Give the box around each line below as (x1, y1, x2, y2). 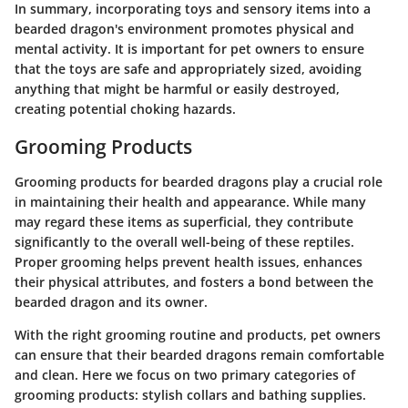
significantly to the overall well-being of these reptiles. (15, 232, 354, 250)
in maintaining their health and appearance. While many (15, 192, 366, 210)
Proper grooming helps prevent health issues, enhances (15, 252, 362, 270)
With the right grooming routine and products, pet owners (15, 325, 381, 343)
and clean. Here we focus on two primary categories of (15, 365, 355, 383)
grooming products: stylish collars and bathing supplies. (15, 385, 366, 403)
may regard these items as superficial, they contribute (15, 212, 353, 230)
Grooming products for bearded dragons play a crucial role (15, 172, 382, 190)
